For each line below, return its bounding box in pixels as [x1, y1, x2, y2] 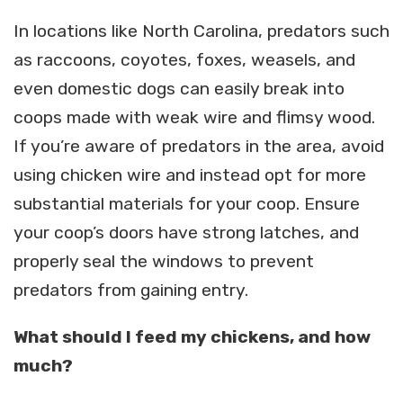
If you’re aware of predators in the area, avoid [13, 136, 384, 157]
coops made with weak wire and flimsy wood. [13, 107, 375, 129]
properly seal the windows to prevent [13, 251, 314, 273]
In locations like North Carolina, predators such [13, 21, 390, 42]
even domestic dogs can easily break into [13, 78, 345, 100]
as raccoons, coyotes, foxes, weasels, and [13, 49, 355, 71]
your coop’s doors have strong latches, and [13, 222, 359, 244]
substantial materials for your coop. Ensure [13, 193, 360, 215]
